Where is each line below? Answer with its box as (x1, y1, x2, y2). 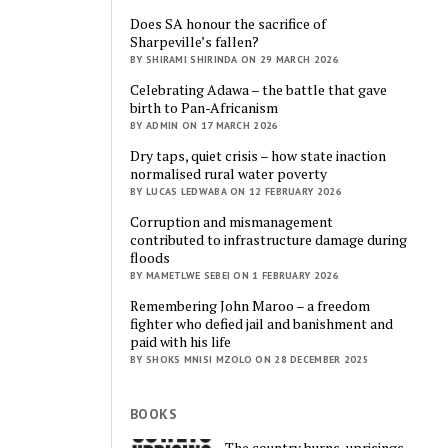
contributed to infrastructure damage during (130, 229, 408, 249)
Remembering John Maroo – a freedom (130, 295, 371, 315)
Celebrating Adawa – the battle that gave (130, 79, 388, 99)
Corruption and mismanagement (130, 211, 334, 231)
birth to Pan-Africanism (130, 97, 279, 117)
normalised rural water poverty (130, 163, 328, 183)
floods (130, 247, 171, 267)
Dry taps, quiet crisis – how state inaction (130, 145, 387, 165)
